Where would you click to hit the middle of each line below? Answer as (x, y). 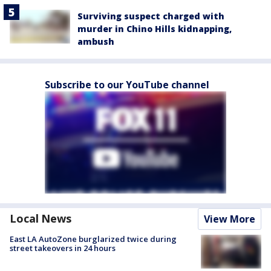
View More (230, 219)
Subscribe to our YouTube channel (127, 84)
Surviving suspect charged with (151, 16)
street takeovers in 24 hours (63, 248)
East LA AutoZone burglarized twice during (93, 239)
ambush (96, 41)
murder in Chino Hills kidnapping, (155, 28)
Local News (41, 218)
